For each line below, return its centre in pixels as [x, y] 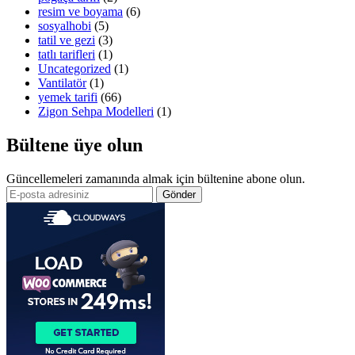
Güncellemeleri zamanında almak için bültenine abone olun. [156, 178]
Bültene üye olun [74, 145]
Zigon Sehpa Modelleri [96, 112]
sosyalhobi [65, 26]
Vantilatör [62, 83]
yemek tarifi [68, 97]
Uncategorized [74, 69]
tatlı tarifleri [67, 55]
